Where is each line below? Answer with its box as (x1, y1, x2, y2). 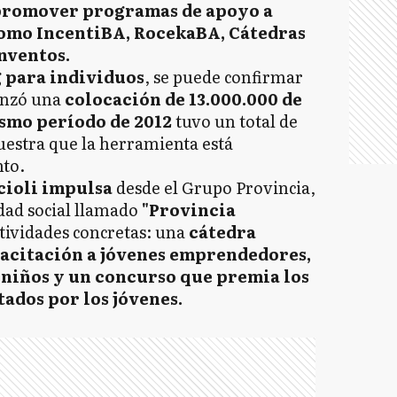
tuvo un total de (171, 109, 298, 133)
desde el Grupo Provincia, (112, 175, 315, 199)
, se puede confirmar (144, 65, 303, 89)
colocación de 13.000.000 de (64, 87, 302, 111)
